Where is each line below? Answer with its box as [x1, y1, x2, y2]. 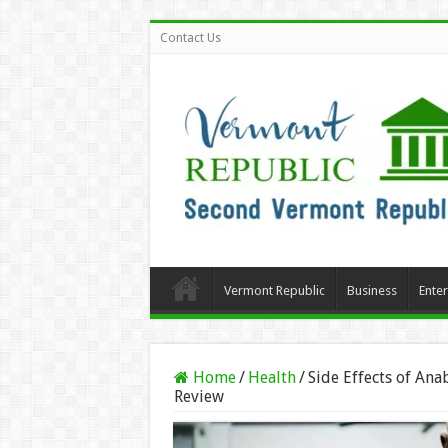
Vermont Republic [223, 283, 325, 298]
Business [346, 283, 397, 298]
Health [247, 368, 296, 387]
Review [173, 387, 224, 406]
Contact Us [159, 31, 221, 45]
